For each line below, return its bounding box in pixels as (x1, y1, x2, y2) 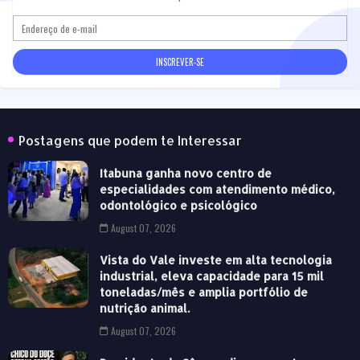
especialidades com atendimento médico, (100, 182, 335, 197)
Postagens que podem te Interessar (18, 132, 242, 149)
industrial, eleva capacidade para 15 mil (100, 269, 324, 284)
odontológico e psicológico (100, 198, 257, 213)
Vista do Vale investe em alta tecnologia (100, 253, 332, 268)
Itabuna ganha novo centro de (100, 166, 272, 181)
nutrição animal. (100, 301, 190, 316)
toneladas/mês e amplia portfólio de (100, 285, 308, 300)
